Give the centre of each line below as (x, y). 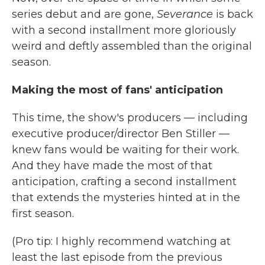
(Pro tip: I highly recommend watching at (121, 241)
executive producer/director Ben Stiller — (121, 134)
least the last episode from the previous (117, 257)
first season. (43, 214)
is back (233, 14)
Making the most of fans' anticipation (119, 90)
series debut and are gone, (84, 14)
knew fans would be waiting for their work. (125, 150)
